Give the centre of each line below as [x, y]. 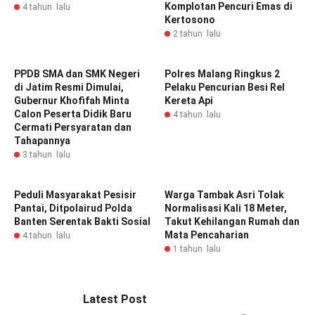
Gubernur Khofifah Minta [72, 100]
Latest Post [115, 299]
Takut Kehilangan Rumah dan [232, 221]
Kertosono [190, 19]
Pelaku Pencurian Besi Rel [225, 87]
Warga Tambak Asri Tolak [224, 194]
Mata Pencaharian [207, 234]
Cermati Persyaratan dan [73, 127]
